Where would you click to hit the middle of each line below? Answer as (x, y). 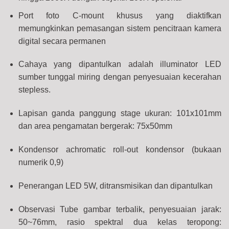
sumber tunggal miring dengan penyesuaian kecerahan (120, 77)
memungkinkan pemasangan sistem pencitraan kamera (120, 28)
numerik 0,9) (41, 162)
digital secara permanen (62, 41)
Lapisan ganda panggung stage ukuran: (97, 113)
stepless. (34, 90)
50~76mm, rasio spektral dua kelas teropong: (120, 222)
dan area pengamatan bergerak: (77, 126)
